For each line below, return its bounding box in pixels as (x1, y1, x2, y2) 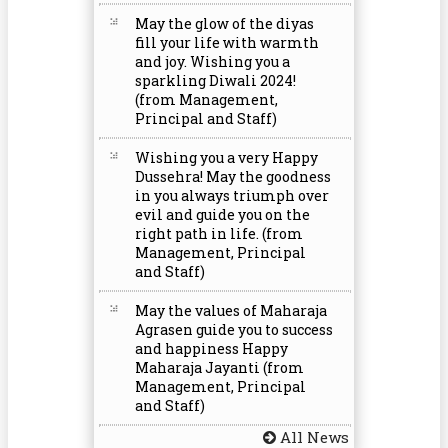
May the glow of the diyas (135, 14, 314, 33)
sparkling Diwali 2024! (135, 71, 296, 90)
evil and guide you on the (135, 205, 310, 224)
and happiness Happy (135, 339, 288, 358)
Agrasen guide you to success (135, 320, 333, 339)
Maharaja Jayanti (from (135, 358, 304, 377)
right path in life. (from (135, 224, 303, 243)
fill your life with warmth (135, 33, 319, 52)
